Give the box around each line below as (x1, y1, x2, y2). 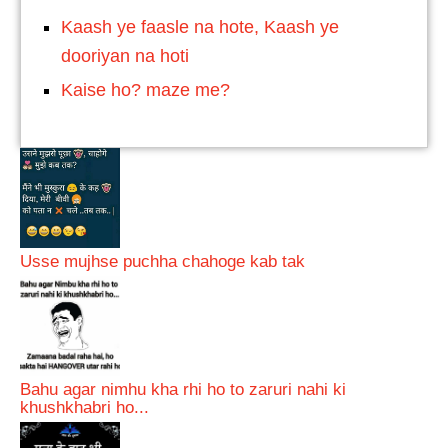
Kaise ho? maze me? (61, 80, 230, 100)
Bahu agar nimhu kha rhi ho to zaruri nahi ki (20, 379, 346, 399)
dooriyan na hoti (61, 46, 189, 66)
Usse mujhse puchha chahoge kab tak (20, 251, 305, 271)
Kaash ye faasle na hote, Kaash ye (61, 17, 339, 37)
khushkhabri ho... (20, 397, 149, 417)
